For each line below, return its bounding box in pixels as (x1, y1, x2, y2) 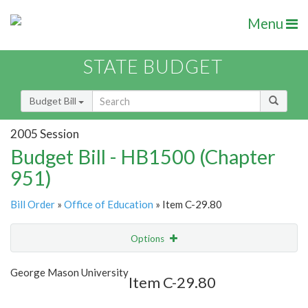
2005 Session (10, 126, 79, 141)
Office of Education (64, 198, 153, 211)
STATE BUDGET (83, 55, 223, 78)
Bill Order (10, 198, 55, 211)
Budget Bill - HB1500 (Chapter (10, 144, 276, 169)
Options (131, 233, 166, 245)
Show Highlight (80, 261, 144, 272)
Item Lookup (14, 289, 68, 302)
